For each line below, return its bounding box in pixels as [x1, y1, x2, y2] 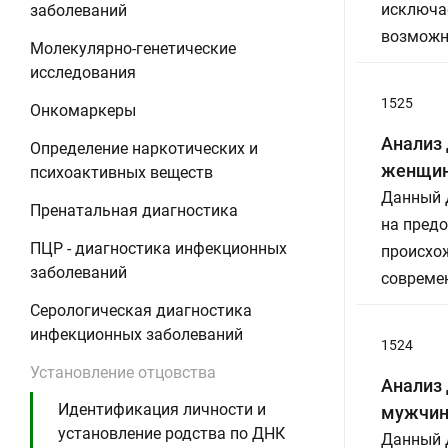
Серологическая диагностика [30, 301, 252, 320]
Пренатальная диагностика [30, 201, 238, 220]
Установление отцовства [30, 363, 216, 382]
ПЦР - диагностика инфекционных [30, 239, 287, 258]
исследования [30, 63, 136, 82]
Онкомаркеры [30, 101, 136, 120]
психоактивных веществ [30, 163, 213, 182]
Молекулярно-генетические [30, 39, 236, 58]
